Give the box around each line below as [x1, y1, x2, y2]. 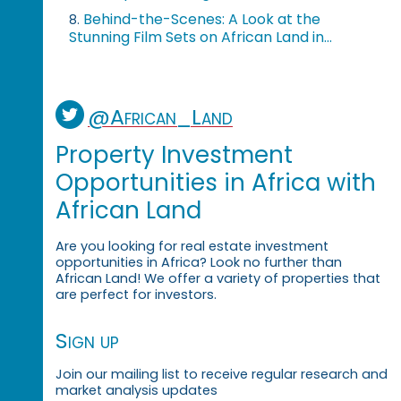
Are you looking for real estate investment [55, 237, 328, 256]
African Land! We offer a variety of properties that [55, 269, 380, 288]
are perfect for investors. [55, 286, 217, 304]
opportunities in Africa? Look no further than [55, 253, 342, 272]
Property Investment [55, 139, 293, 172]
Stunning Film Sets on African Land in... [69, 26, 333, 47]
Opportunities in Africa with [55, 166, 376, 200]
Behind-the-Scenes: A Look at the [83, 8, 321, 30]
